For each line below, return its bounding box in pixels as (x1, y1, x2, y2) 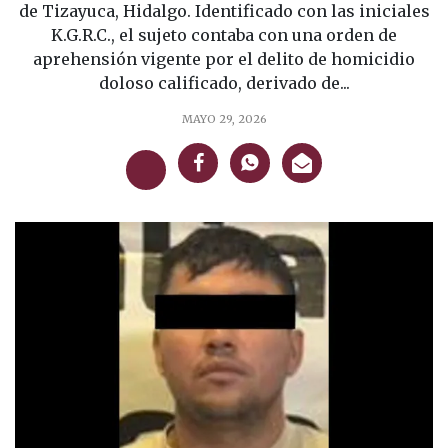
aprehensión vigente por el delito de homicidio (33, 48, 415, 69)
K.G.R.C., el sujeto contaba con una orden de (51, 24, 397, 45)
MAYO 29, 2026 (181, 111, 267, 126)
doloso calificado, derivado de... (98, 72, 350, 93)
